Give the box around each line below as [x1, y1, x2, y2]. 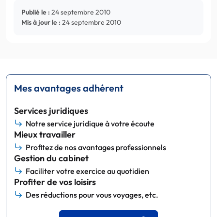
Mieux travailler [14, 128, 76, 140]
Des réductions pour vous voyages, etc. [26, 189, 158, 200]
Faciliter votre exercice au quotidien [26, 166, 149, 176]
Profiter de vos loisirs [14, 176, 96, 187]
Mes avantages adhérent [14, 81, 124, 94]
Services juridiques [14, 105, 88, 116]
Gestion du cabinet [14, 152, 89, 164]
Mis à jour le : [21, 17, 61, 27]
